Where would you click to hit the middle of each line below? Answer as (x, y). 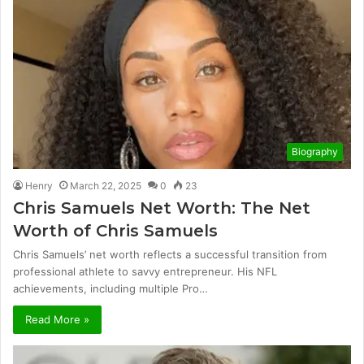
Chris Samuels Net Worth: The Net (162, 208)
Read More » (57, 319)
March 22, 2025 (106, 185)
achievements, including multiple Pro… (110, 288)
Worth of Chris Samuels (115, 230)
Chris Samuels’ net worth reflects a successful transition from (170, 254)
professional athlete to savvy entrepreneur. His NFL (145, 271)
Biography (315, 151)
